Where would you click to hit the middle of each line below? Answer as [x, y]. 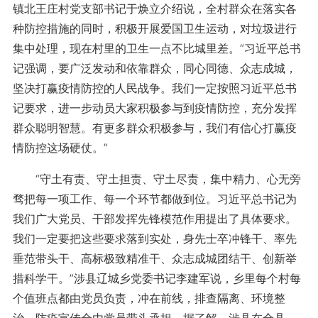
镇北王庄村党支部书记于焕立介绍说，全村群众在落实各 [154, 9]
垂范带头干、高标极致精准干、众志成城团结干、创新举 [154, 258]
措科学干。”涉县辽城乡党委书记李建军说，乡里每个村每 [157, 278]
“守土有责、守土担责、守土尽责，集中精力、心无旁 [157, 179]
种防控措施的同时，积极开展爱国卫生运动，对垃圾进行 [154, 28]
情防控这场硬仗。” [60, 148]
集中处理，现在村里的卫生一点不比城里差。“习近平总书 [157, 48]
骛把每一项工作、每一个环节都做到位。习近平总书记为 [154, 199]
